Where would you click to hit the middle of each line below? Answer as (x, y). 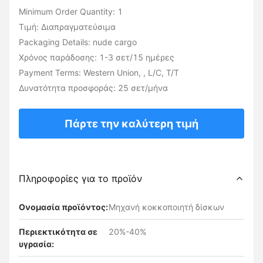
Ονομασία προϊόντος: (63, 207)
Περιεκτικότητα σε (58, 232)
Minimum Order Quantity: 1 (71, 11)
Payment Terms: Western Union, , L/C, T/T (99, 73)
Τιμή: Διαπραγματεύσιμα (67, 27)
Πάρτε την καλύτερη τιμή (131, 124)
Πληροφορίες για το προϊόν (80, 178)
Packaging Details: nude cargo (78, 42)
